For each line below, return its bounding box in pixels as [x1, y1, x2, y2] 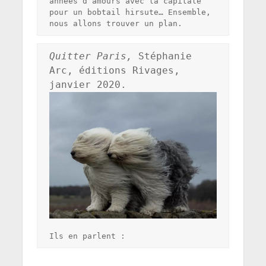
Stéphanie [132, 50, 192, 62]
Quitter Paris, [49, 50, 132, 62]
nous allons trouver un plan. [49, 18, 182, 28]
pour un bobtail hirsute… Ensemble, [49, 7, 211, 17]
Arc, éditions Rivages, [49, 65, 180, 77]
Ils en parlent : [49, 231, 125, 240]
